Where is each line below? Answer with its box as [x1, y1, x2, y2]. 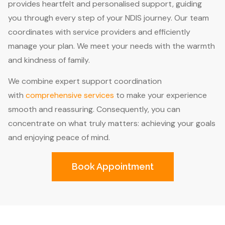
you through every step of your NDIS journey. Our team [8, 12, 209, 23]
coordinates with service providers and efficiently [8, 26, 190, 37]
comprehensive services [26, 90, 114, 101]
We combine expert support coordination [8, 76, 162, 87]
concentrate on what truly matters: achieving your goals [8, 118, 215, 129]
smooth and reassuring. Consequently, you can [8, 104, 180, 115]
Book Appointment [71, 161, 154, 172]
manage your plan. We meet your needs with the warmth [8, 40, 215, 51]
